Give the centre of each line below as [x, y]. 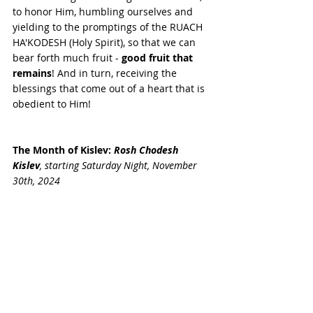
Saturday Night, [117, 166]
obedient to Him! [53, 104]
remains [32, 73]
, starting [59, 166]
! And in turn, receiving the [116, 73]
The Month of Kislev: [62, 150]
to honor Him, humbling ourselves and [104, 12]
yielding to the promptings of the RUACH [109, 27]
